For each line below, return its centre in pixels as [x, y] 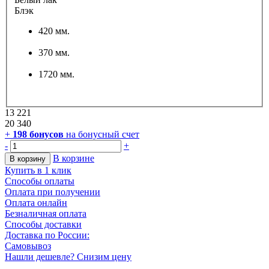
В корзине [74, 159]
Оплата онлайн [36, 203]
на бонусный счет [103, 134]
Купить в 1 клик [38, 171]
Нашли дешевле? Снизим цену [68, 257]
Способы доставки [43, 225]
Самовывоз [28, 246]
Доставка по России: [47, 235]
